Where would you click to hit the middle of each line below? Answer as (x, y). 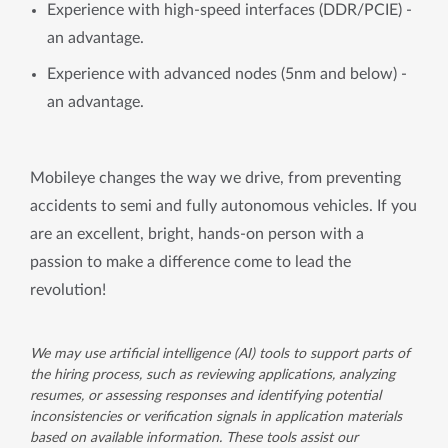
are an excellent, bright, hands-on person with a (197, 234)
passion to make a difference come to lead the (190, 262)
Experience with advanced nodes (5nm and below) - (227, 74)
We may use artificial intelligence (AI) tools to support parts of (220, 354)
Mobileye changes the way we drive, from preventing (215, 178)
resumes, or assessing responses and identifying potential (205, 396)
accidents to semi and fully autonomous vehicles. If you (223, 206)
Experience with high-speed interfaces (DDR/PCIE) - (229, 10)
